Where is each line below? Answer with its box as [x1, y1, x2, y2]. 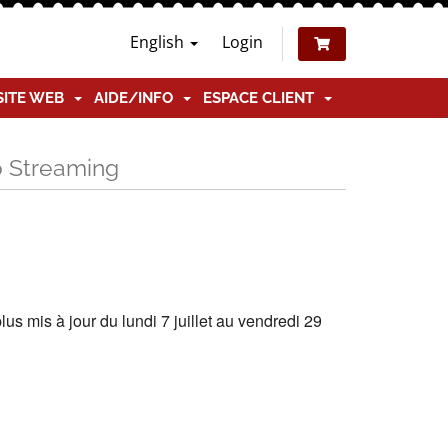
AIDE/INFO [94, 89, 181, 107]
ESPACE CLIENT [203, 89, 322, 107]
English [130, 31, 188, 53]
